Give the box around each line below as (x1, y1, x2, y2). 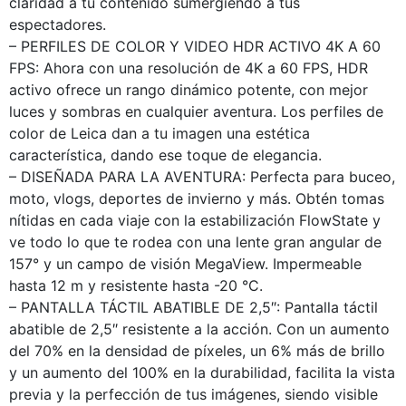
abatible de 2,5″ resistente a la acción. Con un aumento (9, 319, 390, 338)
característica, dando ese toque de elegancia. (9, 145, 322, 164)
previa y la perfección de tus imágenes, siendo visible (9, 384, 378, 403)
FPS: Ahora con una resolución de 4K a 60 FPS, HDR (9, 58, 368, 77)
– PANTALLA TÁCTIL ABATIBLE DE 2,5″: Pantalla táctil (9, 297, 378, 316)
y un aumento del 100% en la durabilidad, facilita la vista (9, 362, 395, 382)
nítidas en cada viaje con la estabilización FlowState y (9, 210, 381, 229)
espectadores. (9, 14, 106, 34)
